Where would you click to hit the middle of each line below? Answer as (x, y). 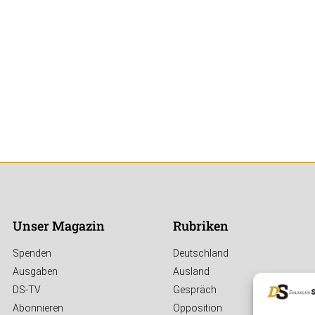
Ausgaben (35, 272)
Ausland (191, 272)
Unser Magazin (59, 226)
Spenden (32, 253)
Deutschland (201, 253)
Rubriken (201, 226)
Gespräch (195, 290)
